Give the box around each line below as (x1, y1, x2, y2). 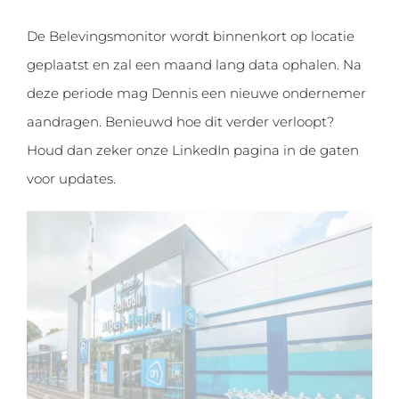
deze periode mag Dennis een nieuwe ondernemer (27, 85, 366, 102)
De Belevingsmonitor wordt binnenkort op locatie (27, 28, 354, 45)
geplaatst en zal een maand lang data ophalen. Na (27, 56, 362, 74)
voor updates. (27, 170, 116, 188)
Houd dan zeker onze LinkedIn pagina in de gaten (27, 142, 359, 159)
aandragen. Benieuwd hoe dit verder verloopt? (27, 113, 334, 131)
